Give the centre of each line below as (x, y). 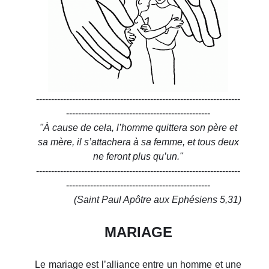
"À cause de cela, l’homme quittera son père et (138, 127)
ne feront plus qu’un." (138, 156)
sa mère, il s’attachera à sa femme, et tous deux (138, 142)
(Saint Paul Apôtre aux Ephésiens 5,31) (156, 199)
